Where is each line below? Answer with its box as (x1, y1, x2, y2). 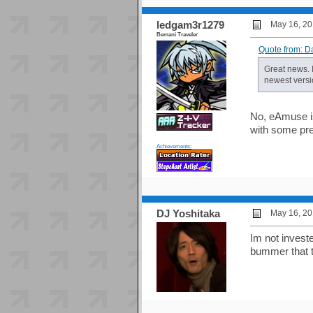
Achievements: (156, 143, 191, 150)
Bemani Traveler (156, 31, 198, 38)
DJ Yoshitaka (156, 208, 220, 220)
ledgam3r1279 (156, 19, 224, 31)
